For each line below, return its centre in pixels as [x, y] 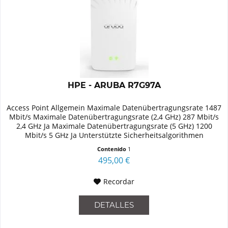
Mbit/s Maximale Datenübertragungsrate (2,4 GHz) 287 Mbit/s [114, 117]
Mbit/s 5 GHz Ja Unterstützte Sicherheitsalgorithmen [114, 135]
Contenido [113, 149]
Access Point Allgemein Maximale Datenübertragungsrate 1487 [114, 108]
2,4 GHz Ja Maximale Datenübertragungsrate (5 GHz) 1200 [114, 126]
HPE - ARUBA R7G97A [114, 85]
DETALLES [114, 205]
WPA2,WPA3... [114, 145]
